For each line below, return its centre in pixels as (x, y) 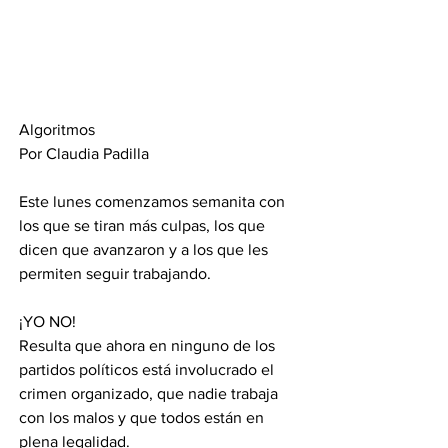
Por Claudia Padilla (86, 153)
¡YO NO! (49, 321)
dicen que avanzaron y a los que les (145, 249)
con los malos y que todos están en (143, 417)
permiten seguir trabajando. (117, 273)
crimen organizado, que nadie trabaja (150, 393)
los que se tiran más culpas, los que (144, 225)
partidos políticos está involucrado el (148, 369)
